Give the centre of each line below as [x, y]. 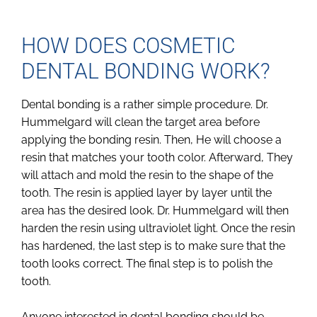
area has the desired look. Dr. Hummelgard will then [155, 210]
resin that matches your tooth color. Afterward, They [157, 157]
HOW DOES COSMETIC [128, 45]
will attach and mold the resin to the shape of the [147, 175]
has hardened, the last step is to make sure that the [153, 246]
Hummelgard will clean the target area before [140, 122]
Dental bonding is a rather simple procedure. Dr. [145, 104]
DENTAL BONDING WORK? [146, 71]
